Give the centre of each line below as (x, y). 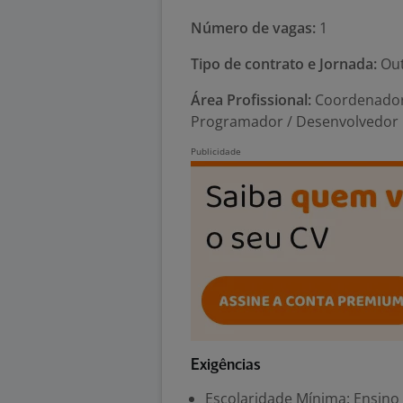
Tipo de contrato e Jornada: (284, 64)
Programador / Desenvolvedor (295, 121)
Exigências (226, 366)
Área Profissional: (251, 100)
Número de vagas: (253, 28)
